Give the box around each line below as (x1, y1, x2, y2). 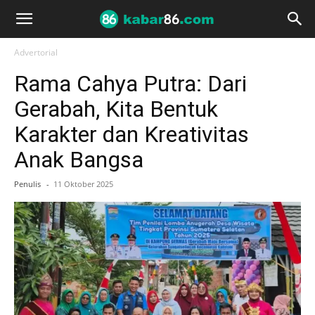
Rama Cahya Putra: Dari (14, 70, 247, 97)
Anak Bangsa (14, 146, 143, 173)
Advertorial (14, 46, 58, 58)
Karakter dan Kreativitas (14, 121, 249, 148)
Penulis (14, 179, 41, 189)
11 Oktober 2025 (53, 179, 113, 189)
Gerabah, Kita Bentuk (14, 96, 218, 122)
